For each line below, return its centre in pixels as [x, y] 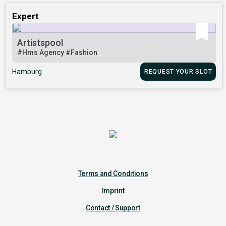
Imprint [113, 183]
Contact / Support [113, 200]
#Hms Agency [42, 53]
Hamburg [27, 72]
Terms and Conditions [113, 166]
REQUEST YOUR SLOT [178, 72]
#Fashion [82, 53]
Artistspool [40, 43]
